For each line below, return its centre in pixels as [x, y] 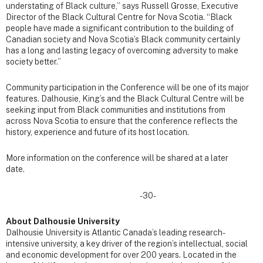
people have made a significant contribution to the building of [120, 28]
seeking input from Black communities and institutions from [116, 110]
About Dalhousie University [63, 221]
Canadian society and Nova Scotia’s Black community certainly [123, 40]
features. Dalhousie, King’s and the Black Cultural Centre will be [125, 99]
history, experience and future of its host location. [98, 132]
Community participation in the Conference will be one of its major [127, 88]
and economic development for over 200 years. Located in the [121, 254]
